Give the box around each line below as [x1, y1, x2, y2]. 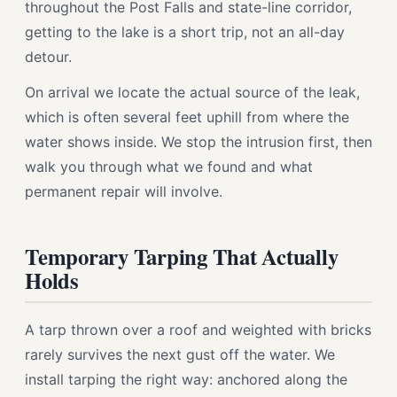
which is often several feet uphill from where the [25, 108, 349, 126]
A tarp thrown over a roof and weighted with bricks [25, 321, 371, 339]
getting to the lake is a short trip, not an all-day [25, 23, 345, 41]
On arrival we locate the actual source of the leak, [25, 83, 360, 101]
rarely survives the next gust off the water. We [25, 346, 335, 363]
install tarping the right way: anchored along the [25, 370, 347, 388]
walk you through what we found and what [25, 158, 313, 175]
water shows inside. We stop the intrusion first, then [25, 133, 372, 151]
